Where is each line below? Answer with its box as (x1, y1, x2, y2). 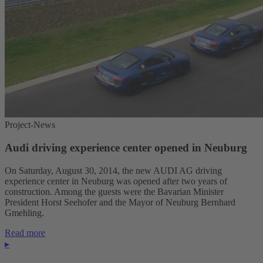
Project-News (5, 120, 55, 130)
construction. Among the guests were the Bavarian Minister (5, 186, 224, 197)
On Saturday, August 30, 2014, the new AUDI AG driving (5, 165, 222, 176)
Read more (5, 227, 45, 238)
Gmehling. (5, 207, 44, 218)
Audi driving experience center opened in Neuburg (5, 141, 247, 154)
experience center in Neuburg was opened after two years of (5, 176, 227, 186)
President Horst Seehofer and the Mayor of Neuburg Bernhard (5, 197, 235, 207)
